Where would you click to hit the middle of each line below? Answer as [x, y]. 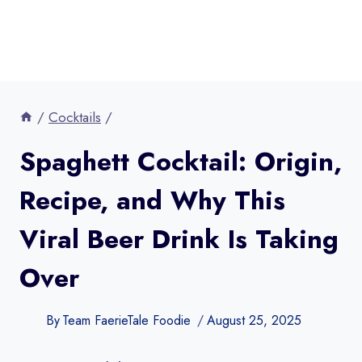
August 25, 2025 [255, 320]
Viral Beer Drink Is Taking [179, 239]
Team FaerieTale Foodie [127, 320]
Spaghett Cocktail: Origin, [181, 162]
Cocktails [75, 117]
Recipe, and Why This [152, 200]
